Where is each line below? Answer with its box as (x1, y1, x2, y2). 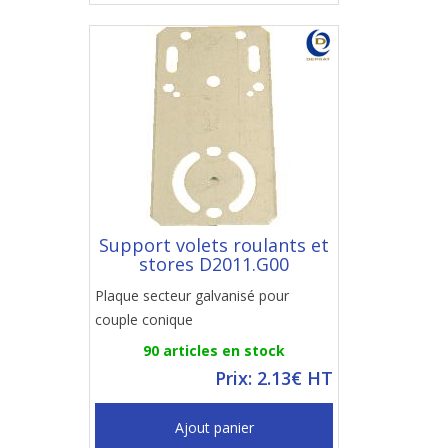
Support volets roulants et (99, 233, 329, 257)
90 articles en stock (143, 341, 285, 360)
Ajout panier (174, 418, 254, 437)
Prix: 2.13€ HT (215, 366, 333, 390)
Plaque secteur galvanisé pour (95, 286, 289, 305)
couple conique (95, 310, 193, 329)
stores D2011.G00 (139, 252, 289, 276)
